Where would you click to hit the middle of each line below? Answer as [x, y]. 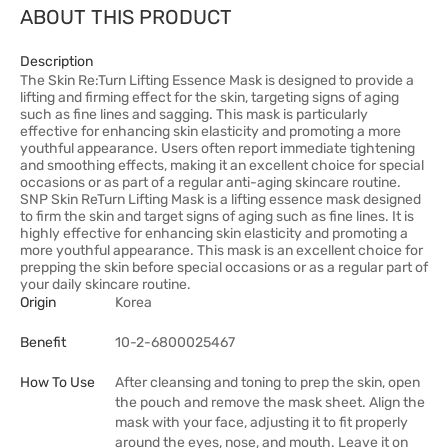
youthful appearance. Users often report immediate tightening [217, 148]
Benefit [43, 342]
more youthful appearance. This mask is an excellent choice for [221, 250]
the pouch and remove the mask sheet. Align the [270, 402]
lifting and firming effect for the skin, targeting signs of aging [209, 97]
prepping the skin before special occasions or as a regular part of [224, 267]
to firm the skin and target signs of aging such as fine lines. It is [217, 216]
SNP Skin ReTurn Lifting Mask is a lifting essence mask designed [220, 199]
